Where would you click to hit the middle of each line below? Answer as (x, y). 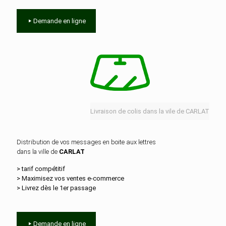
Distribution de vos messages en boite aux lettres (86, 142)
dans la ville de (38, 152)
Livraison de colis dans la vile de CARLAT (150, 111)
